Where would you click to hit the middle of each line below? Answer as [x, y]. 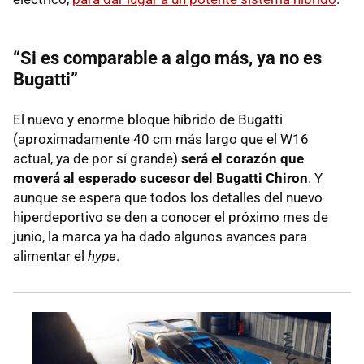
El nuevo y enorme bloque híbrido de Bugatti [148, 119]
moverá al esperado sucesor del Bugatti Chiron [160, 178]
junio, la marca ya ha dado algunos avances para [160, 236]
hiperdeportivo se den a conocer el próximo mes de [171, 217]
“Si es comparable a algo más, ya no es [167, 58]
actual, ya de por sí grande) [97, 158]
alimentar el [50, 256]
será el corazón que [243, 158]
